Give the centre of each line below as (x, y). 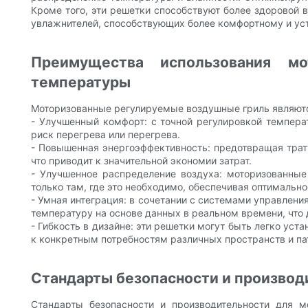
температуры (81, 82)
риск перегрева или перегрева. (106, 135)
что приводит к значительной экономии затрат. (141, 161)
